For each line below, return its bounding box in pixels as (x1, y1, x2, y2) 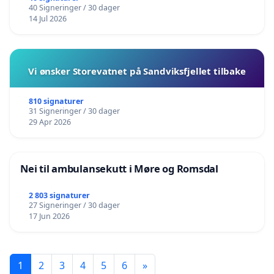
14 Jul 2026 (28, 13, 67, 24)
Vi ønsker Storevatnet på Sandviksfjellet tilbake (28, 64, 246, 77)
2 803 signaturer (28, 190, 90, 201)
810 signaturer (28, 95, 84, 106)
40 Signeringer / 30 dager (28, 2, 120, 13)
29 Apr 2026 (28, 116, 71, 127)
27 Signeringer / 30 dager (28, 199, 120, 210)
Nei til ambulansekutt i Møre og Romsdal (20, 161, 218, 176)
